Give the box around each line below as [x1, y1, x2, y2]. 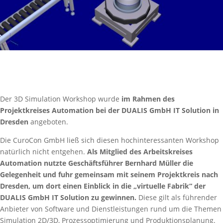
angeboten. [30, 116, 68, 126]
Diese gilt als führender [136, 192, 217, 202]
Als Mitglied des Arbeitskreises [87, 146, 193, 156]
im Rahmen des [119, 94, 175, 104]
